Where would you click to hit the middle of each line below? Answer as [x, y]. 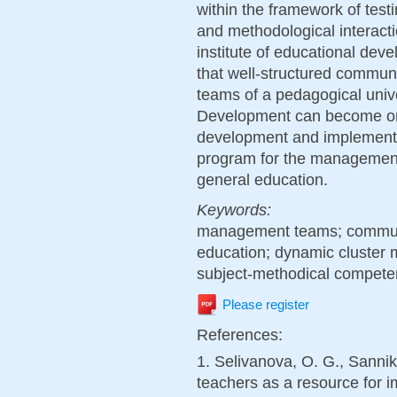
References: [242, 335]
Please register [266, 305]
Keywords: [236, 210]
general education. [262, 179]
